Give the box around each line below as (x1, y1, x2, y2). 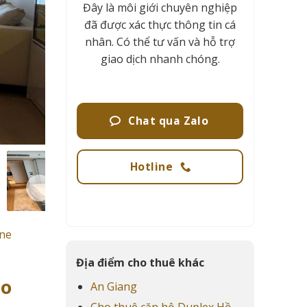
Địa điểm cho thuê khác (76, 254, 204, 270)
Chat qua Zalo (128, 112, 209, 128)
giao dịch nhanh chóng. (100, 51, 220, 66)
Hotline (130, 159, 173, 175)
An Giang (90, 278, 137, 294)
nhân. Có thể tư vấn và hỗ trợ (85, 34, 235, 49)
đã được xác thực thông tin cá (84, 16, 236, 32)
